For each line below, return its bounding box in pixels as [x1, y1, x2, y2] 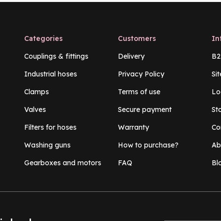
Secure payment [117, 105, 172, 114]
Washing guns [24, 141, 71, 150]
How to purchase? [117, 141, 179, 150]
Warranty [117, 123, 149, 132]
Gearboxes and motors [24, 158, 101, 168]
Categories [24, 34, 63, 43]
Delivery [117, 52, 145, 61]
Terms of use [117, 87, 160, 97]
